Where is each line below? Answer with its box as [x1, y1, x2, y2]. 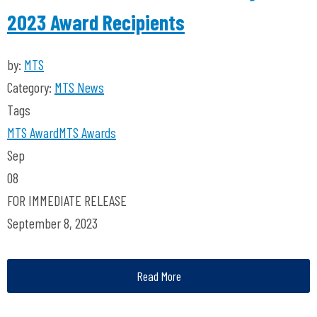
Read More [136, 268, 181, 284]
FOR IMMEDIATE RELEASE [7, 192, 127, 209]
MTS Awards [59, 124, 116, 141]
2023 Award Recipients [7, 9, 185, 35]
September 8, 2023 [7, 214, 98, 231]
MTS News [54, 79, 104, 96]
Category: [7, 79, 54, 96]
